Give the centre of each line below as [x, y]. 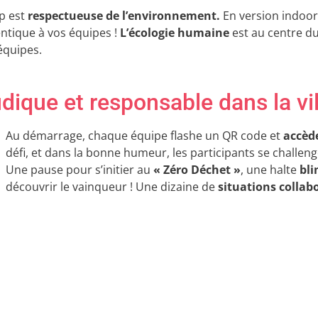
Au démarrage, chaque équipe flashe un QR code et [144, 135]
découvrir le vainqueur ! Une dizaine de [112, 186]
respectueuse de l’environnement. [124, 16]
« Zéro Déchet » [197, 169]
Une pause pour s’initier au [79, 169]
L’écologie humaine [175, 33]
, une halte [269, 169]
